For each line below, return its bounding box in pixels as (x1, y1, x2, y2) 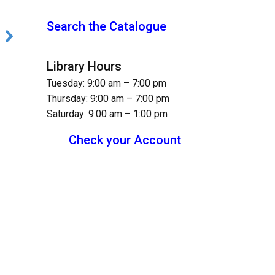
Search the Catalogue (47, 18, 166, 34)
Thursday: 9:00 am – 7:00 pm (47, 92, 169, 104)
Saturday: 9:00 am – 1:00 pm (47, 107, 168, 120)
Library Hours (47, 58, 122, 74)
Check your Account (69, 132, 181, 147)
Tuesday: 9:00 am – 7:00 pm (47, 77, 166, 89)
